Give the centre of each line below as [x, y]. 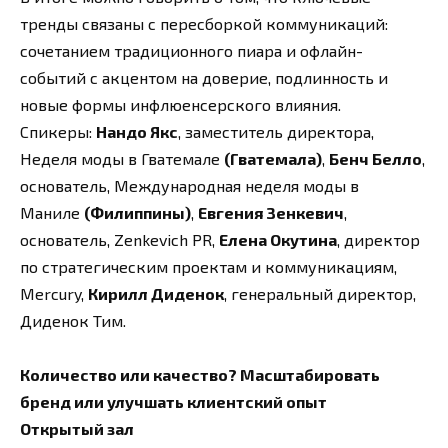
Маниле [52, 212]
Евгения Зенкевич [271, 212]
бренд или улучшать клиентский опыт [173, 401]
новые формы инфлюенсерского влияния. [180, 104]
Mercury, [54, 293]
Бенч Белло [375, 158]
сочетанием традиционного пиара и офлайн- [191, 50]
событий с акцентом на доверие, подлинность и [204, 77]
